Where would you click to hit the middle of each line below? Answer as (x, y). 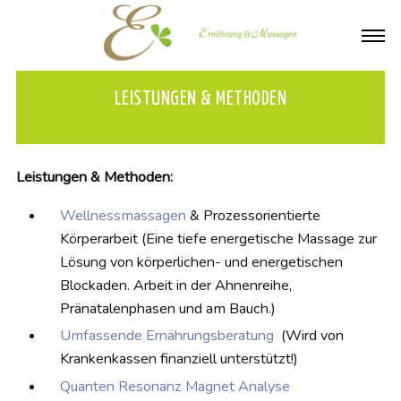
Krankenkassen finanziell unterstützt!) (179, 359)
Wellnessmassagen (123, 216)
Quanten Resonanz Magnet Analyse (175, 386)
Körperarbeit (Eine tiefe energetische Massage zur (218, 239)
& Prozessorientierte (253, 216)
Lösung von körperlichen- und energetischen (201, 263)
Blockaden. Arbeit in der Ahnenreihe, (175, 286)
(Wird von (310, 336)
